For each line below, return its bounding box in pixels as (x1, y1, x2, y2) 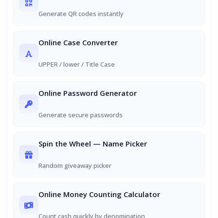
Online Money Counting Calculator (38, 189, 160, 199)
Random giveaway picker (38, 161, 111, 170)
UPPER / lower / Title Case (38, 60, 115, 69)
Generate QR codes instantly (38, 9, 124, 18)
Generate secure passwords (38, 110, 123, 119)
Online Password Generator (38, 88, 137, 98)
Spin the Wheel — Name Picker (38, 139, 147, 148)
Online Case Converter (38, 37, 118, 47)
